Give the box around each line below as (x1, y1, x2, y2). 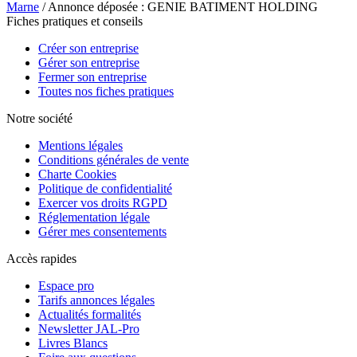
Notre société (6, 111, 73, 125)
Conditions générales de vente (38, 152, 189, 167)
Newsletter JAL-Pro (38, 321, 139, 335)
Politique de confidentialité (38, 181, 172, 195)
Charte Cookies (38, 167, 116, 181)
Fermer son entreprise (38, 69, 147, 84)
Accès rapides (6, 251, 76, 265)
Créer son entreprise (38, 41, 139, 55)
